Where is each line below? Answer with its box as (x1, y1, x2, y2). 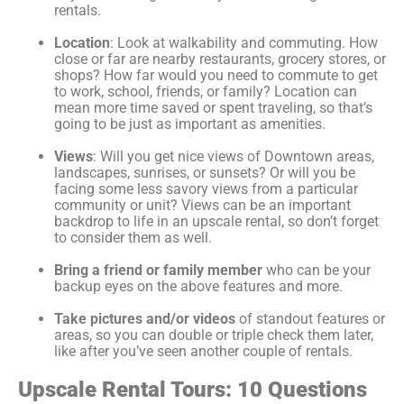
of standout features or (235, 310, 385, 328)
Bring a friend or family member (54, 262, 262, 280)
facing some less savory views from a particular (54, 180, 358, 198)
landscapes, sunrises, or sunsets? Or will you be (54, 164, 355, 182)
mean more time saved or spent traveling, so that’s (54, 99, 372, 117)
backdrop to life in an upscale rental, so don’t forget (54, 213, 379, 231)
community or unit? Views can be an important (54, 197, 351, 215)
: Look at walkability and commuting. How (110, 34, 378, 52)
